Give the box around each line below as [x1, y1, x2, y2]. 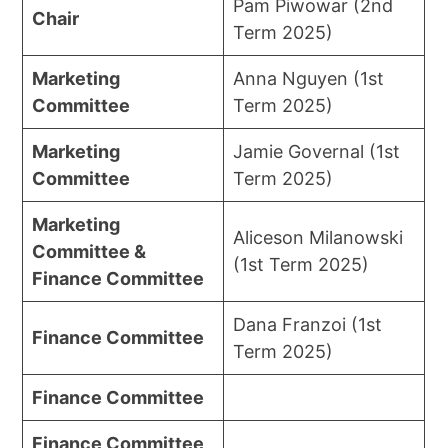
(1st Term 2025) [233, 254, 370, 276]
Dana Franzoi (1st [233, 314, 383, 336]
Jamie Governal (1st [233, 141, 401, 163]
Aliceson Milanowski [233, 227, 404, 249]
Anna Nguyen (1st [233, 68, 385, 90]
